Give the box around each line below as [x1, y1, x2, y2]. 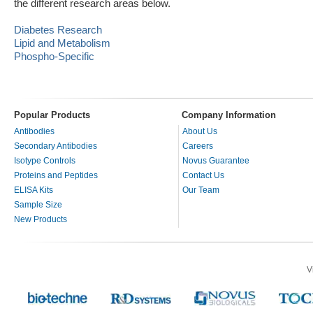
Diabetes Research [14, 24, 102, 36]
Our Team [182, 185, 219, 196]
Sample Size [14, 200, 62, 210]
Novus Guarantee [182, 156, 249, 166]
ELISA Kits [14, 185, 53, 196]
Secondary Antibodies [14, 141, 97, 152]
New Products [14, 214, 67, 225]
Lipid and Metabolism [14, 38, 110, 50]
